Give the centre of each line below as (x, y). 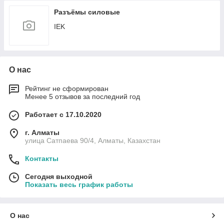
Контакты (42, 158)
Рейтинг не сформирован (67, 88)
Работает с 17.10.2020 (63, 114)
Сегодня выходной (59, 176)
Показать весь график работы (79, 184)
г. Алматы (42, 132)
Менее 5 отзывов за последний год (82, 96)
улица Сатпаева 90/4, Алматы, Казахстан (93, 140)
